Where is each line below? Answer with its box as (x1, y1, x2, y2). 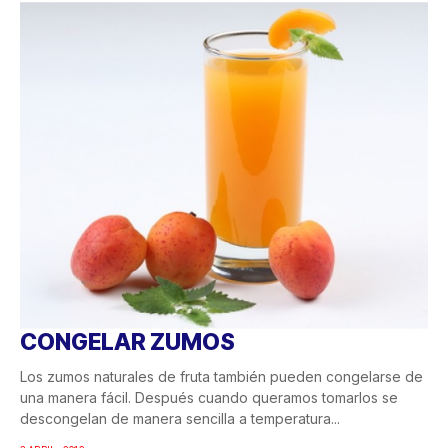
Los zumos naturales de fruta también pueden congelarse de (20, 367, 423, 385)
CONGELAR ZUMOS (20, 327, 235, 356)
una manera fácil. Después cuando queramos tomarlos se (20, 388, 398, 406)
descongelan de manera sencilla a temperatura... (20, 409, 340, 427)
